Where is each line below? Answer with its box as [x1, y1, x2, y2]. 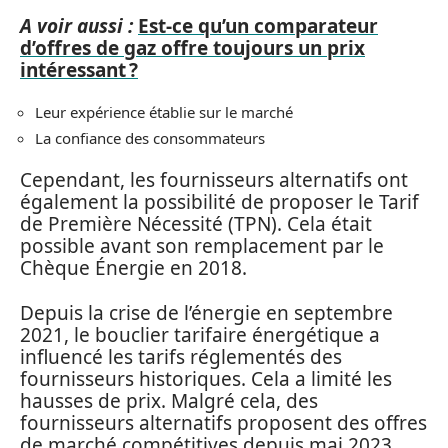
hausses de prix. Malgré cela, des [20, 387, 318, 414]
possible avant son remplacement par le [20, 233, 384, 259]
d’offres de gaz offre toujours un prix [20, 34, 365, 61]
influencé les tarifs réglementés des [20, 343, 342, 370]
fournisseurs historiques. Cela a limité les [20, 365, 392, 392]
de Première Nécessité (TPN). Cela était [20, 211, 372, 237]
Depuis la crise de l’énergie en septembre [20, 299, 393, 326]
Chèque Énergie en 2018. [20, 255, 247, 281]
